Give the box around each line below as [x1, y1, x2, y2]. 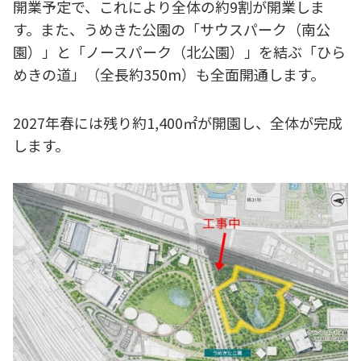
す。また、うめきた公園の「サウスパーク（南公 [13, 19, 330, 40]
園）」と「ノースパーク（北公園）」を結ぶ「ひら [13, 41, 346, 63]
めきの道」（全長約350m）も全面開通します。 [13, 64, 325, 85]
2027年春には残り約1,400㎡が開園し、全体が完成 [13, 112, 342, 134]
